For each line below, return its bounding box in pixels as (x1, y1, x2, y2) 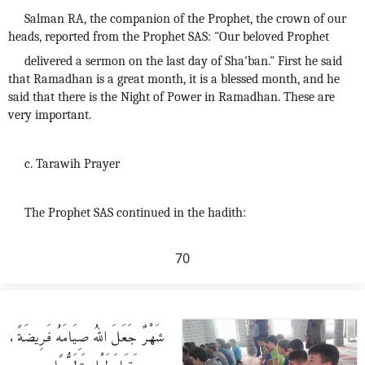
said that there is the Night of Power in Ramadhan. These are (8, 90, 335, 104)
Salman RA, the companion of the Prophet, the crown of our (24, 11, 346, 26)
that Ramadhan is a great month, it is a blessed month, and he (8, 72, 340, 86)
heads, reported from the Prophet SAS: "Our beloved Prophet (8, 29, 329, 44)
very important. (8, 108, 91, 122)
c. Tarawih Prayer (24, 156, 120, 171)
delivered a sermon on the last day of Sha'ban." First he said (24, 54, 342, 68)
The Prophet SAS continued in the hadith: (24, 205, 246, 220)
